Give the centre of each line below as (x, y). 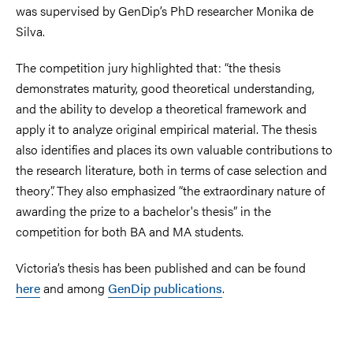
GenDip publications (165, 288)
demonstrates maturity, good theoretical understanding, (165, 87)
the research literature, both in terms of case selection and (171, 169)
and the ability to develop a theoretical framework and (161, 108)
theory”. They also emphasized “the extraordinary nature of (170, 190)
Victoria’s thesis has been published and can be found (161, 267)
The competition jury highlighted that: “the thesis (148, 67)
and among (74, 288)
